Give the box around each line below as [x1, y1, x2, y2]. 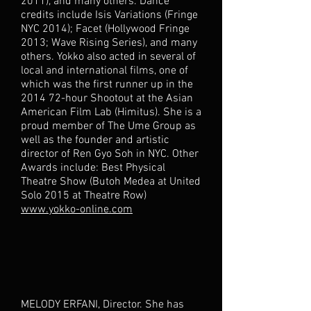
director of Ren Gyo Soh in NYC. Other [21, 147, 199, 161]
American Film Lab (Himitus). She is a [21, 106, 201, 119]
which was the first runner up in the [21, 78, 193, 92]
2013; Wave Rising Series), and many [21, 36, 197, 50]
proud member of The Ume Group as [21, 119, 196, 133]
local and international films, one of [21, 64, 188, 78]
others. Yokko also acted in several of [21, 50, 196, 64]
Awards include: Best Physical [21, 161, 165, 175]
